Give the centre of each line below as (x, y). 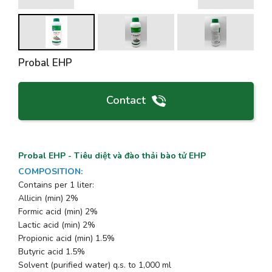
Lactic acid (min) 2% (57, 225)
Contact (126, 100)
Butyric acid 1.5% (52, 252)
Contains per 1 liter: (56, 185)
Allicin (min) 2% (48, 199)
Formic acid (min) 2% (58, 212)
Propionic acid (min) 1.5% (66, 239)
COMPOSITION (49, 172)
